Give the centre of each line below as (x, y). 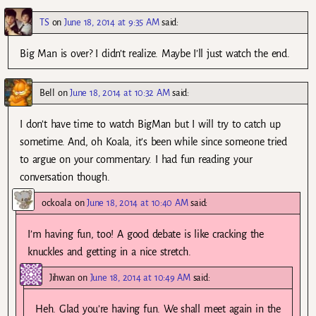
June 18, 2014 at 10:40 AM (138, 202)
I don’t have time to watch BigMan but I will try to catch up (150, 124)
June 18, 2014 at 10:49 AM (140, 278)
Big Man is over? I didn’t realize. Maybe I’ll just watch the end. (155, 53)
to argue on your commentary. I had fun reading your (136, 159)
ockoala (57, 202)
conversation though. (65, 177)
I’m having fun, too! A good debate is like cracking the (146, 234)
